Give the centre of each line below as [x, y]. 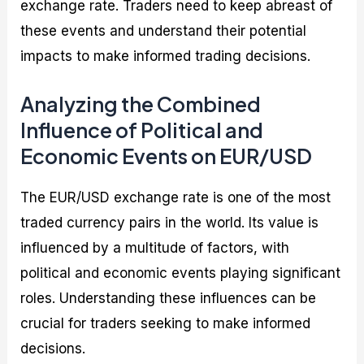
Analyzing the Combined [141, 104]
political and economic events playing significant [181, 273]
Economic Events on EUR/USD [167, 156]
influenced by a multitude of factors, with [155, 248]
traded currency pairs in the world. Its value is [170, 223]
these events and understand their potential [164, 30]
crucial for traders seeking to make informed [166, 324]
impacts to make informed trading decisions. [166, 56]
